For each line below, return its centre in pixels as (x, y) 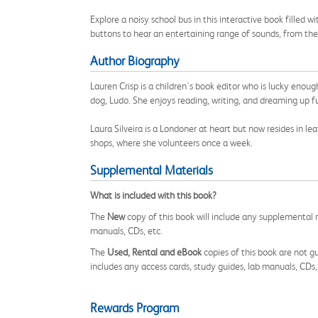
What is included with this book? (153, 195)
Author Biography (135, 61)
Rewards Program (135, 308)
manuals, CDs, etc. (126, 231)
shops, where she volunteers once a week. (171, 143)
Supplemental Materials (152, 170)
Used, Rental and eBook (154, 252)
